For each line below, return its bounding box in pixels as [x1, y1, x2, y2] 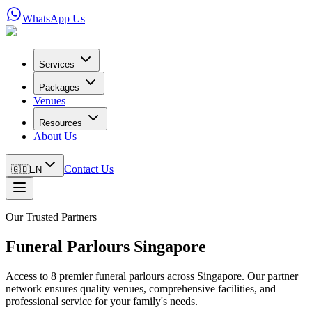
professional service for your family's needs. [6, 295, 198, 307]
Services [39, 59, 75, 70]
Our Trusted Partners [6, 211, 97, 223]
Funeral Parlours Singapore [6, 237, 206, 256]
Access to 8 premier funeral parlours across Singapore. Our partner [6, 270, 298, 282]
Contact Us [64, 163, 114, 175]
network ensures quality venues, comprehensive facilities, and [6, 282, 276, 295]
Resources [39, 118, 82, 128]
